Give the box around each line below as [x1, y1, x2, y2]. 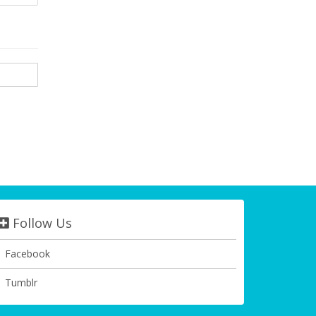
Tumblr [5, 276, 37, 289]
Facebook [5, 247, 50, 260]
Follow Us [9, 214, 72, 231]
